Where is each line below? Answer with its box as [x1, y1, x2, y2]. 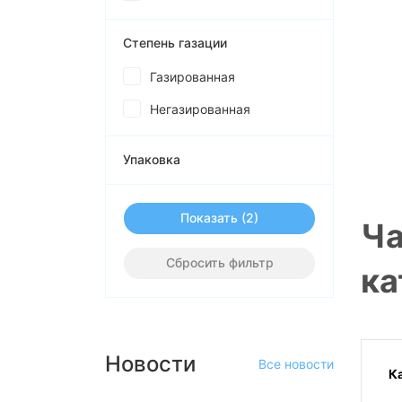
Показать [180, 210, 238, 225]
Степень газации [123, 35, 227, 50]
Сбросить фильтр [165, 255, 274, 270]
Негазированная [150, 101, 250, 117]
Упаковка [123, 152, 180, 167]
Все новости [258, 356, 334, 371]
